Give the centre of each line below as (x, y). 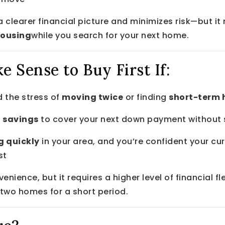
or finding (146, 97)
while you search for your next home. (110, 35)
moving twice (92, 97)
